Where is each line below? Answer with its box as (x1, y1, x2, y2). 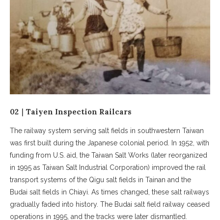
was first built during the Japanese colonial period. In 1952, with (10, 138, 209, 147)
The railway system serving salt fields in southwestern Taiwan (10, 126, 204, 135)
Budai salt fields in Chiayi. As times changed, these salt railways (10, 188, 209, 196)
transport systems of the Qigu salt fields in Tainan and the (10, 175, 191, 184)
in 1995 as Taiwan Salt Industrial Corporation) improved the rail (10, 163, 206, 171)
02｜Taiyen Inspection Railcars (10, 107, 132, 116)
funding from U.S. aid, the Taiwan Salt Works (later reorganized (10, 151, 207, 159)
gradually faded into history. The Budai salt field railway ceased (10, 200, 210, 208)
